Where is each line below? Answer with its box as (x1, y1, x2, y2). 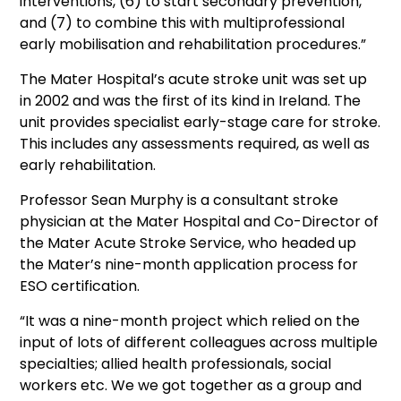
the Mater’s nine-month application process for (20, 254, 359, 275)
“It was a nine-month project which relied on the (20, 311, 361, 331)
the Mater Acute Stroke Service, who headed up (20, 233, 357, 253)
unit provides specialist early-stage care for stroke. (20, 112, 381, 132)
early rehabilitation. (20, 155, 157, 175)
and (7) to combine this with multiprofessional (20, 13, 346, 33)
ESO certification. (20, 276, 141, 296)
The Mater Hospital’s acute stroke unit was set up (20, 69, 368, 90)
